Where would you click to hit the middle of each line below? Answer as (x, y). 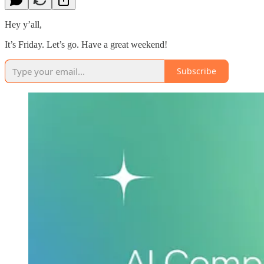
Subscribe (197, 71)
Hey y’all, (23, 24)
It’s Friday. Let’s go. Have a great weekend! (86, 44)
